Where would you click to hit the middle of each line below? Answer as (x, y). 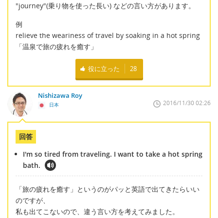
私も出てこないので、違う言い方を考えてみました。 (97, 211)
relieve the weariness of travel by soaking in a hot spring (108, 35)
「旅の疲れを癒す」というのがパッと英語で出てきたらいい (108, 189)
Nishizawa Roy (60, 95)
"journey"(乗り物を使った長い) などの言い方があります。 (105, 6)
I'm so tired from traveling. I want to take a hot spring (113, 154)
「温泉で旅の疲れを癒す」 (56, 46)
